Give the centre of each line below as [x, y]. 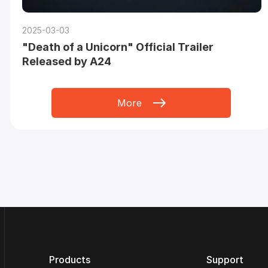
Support [225, 260]
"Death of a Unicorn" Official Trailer [118, 47]
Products [70, 260]
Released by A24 [67, 62]
